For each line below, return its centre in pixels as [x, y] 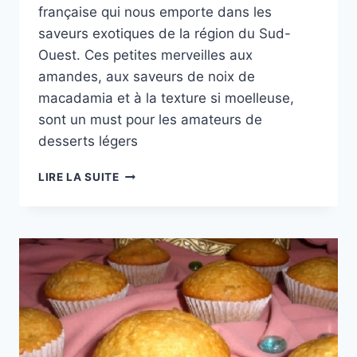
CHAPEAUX [151, 173]
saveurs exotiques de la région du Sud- [165, 34]
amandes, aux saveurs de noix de [147, 77]
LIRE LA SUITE [79, 177]
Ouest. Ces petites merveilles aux [145, 55]
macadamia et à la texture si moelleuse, [166, 98]
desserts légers [88, 141]
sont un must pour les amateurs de [150, 120]
